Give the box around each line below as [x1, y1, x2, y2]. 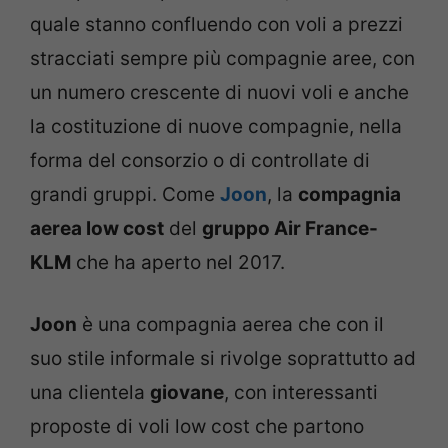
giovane [150, 381, 224, 405]
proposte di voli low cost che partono [30, 415, 364, 439]
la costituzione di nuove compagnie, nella [30, 114, 402, 138]
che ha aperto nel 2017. [71, 250, 285, 274]
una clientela [30, 381, 150, 405]
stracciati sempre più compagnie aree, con [30, 46, 415, 70]
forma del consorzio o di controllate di [30, 148, 370, 172]
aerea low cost [30, 216, 164, 240]
